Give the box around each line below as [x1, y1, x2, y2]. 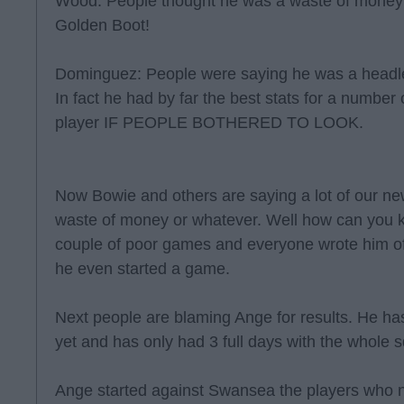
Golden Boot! [55, 16, 150, 34]
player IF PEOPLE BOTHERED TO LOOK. [55, 114, 363, 132]
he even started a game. [55, 260, 230, 278]
